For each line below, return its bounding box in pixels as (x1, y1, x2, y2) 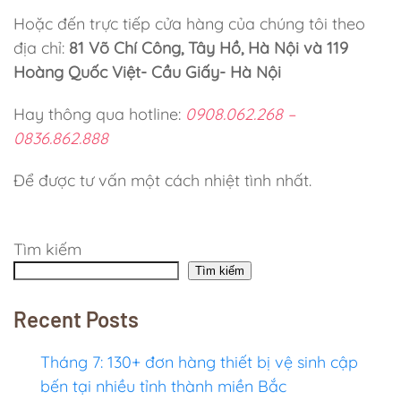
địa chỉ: (13, 38, 69, 58)
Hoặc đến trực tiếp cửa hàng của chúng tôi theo (13, 13, 365, 34)
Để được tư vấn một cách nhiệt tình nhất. (13, 170, 311, 191)
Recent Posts (13, 306, 139, 332)
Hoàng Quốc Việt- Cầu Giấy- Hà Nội (13, 62, 281, 82)
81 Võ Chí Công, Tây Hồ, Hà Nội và (69, 38, 322, 58)
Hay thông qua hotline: (13, 104, 185, 124)
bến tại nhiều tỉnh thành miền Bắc (40, 376, 286, 397)
